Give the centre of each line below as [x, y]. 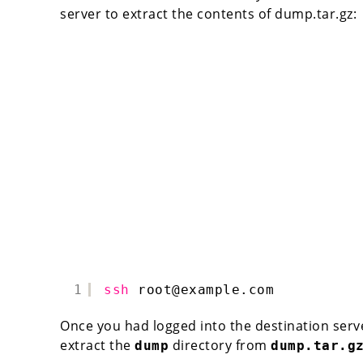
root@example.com [206, 289]
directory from [220, 345]
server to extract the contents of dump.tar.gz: [208, 13]
